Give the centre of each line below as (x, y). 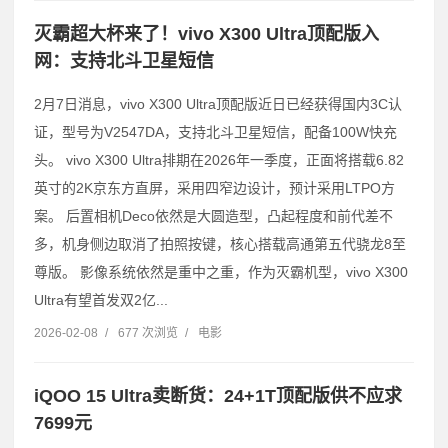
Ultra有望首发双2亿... (101, 300)
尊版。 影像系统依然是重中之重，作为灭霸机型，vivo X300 (221, 272)
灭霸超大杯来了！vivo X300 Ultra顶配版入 (206, 34)
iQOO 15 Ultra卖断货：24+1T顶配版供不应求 (218, 396)
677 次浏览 (148, 333)
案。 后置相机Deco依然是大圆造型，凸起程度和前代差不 (213, 216)
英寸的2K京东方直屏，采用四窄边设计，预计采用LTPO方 (214, 188)
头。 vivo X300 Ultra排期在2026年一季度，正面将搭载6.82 (219, 160)
